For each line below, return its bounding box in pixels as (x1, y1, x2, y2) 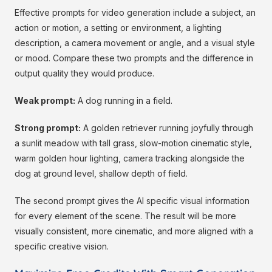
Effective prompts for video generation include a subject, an (15, 7, 256, 18)
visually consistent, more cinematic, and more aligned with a (15, 226, 253, 237)
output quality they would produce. (15, 68, 154, 79)
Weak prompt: (15, 95, 75, 106)
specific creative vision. (15, 241, 109, 252)
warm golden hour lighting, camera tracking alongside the (15, 153, 245, 164)
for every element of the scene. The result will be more (15, 211, 236, 222)
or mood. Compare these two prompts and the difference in (15, 53, 253, 64)
